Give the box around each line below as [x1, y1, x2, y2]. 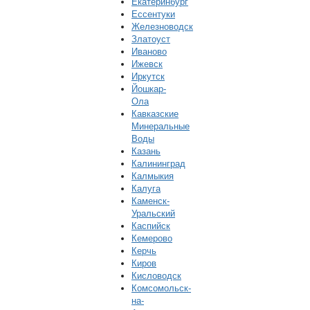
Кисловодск [131, 271, 181, 281]
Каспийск [131, 221, 170, 231]
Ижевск [131, 59, 163, 69]
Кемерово [131, 233, 172, 244]
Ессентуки [131, 9, 175, 19]
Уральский [131, 208, 175, 219]
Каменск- [131, 196, 170, 206]
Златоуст [131, 34, 170, 44]
